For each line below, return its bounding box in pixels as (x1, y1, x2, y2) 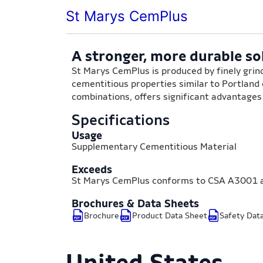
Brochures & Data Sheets (72, 197, 199, 210)
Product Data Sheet (131, 211, 207, 220)
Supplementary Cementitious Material (72, 141, 237, 152)
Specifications (72, 111, 170, 129)
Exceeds (72, 163, 112, 176)
